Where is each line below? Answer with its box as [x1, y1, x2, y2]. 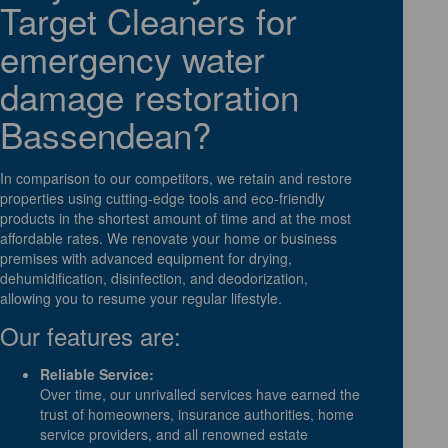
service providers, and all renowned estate [40, 423, 308, 444]
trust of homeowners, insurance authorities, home [40, 403, 354, 424]
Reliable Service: [40, 363, 154, 384]
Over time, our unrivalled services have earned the [40, 383, 360, 404]
